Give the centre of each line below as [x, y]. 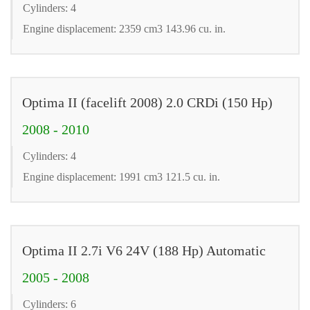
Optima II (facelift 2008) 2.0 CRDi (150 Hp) [147, 102]
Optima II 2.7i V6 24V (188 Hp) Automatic [144, 250]
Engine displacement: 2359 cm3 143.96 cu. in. [124, 28]
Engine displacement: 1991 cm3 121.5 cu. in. [121, 176]
